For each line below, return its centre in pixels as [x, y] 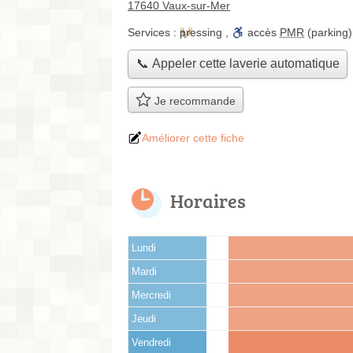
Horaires [208, 200]
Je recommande [193, 101]
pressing [201, 32]
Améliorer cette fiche [193, 137]
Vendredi [151, 342]
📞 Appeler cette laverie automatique [238, 64]
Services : [154, 32]
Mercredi [151, 295]
